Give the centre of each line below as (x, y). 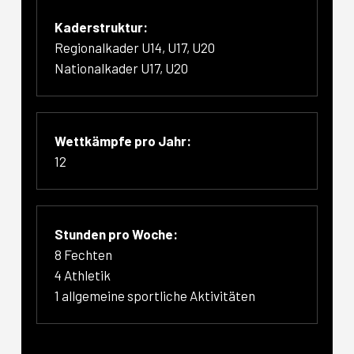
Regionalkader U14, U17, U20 (135, 48)
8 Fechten (84, 255)
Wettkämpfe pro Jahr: (123, 141)
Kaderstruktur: (102, 27)
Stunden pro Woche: (117, 234)
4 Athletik (83, 275)
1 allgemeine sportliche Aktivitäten (155, 296)
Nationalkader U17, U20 (122, 68)
